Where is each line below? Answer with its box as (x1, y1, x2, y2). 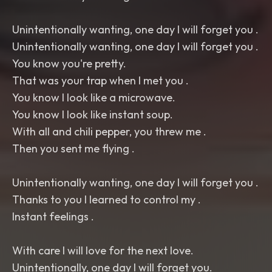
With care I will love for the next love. (12, 243, 194, 257)
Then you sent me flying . (12, 141, 135, 155)
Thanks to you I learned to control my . (12, 192, 201, 206)
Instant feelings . (12, 209, 94, 223)
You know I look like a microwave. (12, 90, 175, 104)
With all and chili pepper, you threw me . (12, 124, 206, 138)
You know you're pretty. (12, 56, 126, 70)
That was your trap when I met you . (12, 73, 189, 87)
